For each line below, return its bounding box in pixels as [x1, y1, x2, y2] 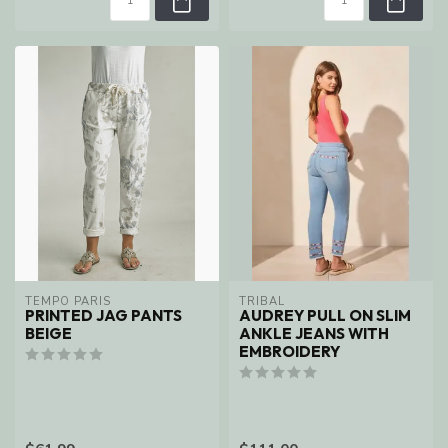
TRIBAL [239, 294, 285, 310]
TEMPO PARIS [25, 294, 111, 310]
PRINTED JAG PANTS [25, 306, 182, 326]
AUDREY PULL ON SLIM [239, 306, 411, 326]
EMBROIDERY [239, 342, 340, 362]
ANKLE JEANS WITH [239, 324, 389, 344]
